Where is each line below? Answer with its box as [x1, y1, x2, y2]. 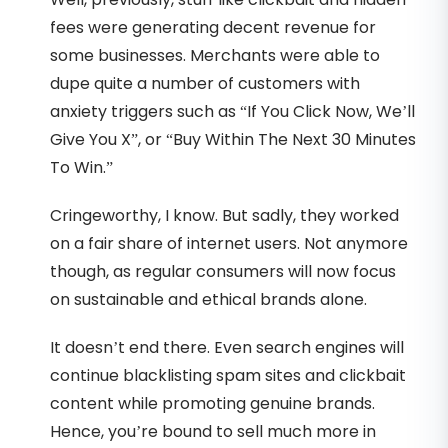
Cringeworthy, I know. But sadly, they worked [50, 203, 399, 227]
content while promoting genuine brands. [50, 391, 375, 415]
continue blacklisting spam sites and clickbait [50, 363, 406, 387]
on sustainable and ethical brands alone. [50, 287, 367, 311]
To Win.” [50, 155, 113, 179]
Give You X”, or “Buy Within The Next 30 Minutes [50, 127, 416, 151]
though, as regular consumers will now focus [50, 259, 396, 283]
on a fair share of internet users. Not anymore [50, 231, 408, 255]
